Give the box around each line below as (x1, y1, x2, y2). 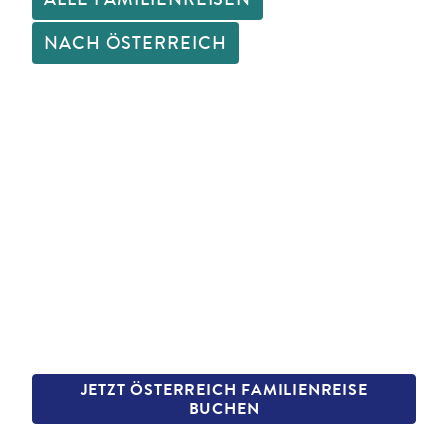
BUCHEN (188, 397, 260, 420)
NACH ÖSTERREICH (44, 30, 227, 56)
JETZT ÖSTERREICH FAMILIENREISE (80, 378, 368, 401)
